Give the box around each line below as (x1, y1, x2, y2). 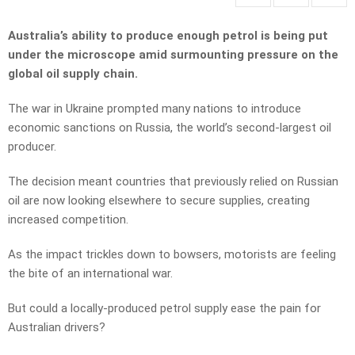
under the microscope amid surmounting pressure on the (8, 48, 338, 63)
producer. (8, 139, 56, 155)
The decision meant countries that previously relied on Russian (8, 174, 338, 189)
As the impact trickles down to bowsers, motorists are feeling (8, 247, 336, 262)
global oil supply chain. (8, 67, 141, 82)
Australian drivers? (8, 320, 105, 335)
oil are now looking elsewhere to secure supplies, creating (8, 193, 310, 208)
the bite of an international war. (8, 266, 173, 281)
